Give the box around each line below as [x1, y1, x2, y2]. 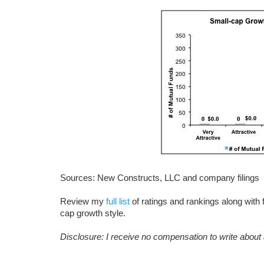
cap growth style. [60, 208, 126, 218]
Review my [60, 196, 106, 206]
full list [106, 196, 130, 206]
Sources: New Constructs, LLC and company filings [60, 173, 259, 183]
